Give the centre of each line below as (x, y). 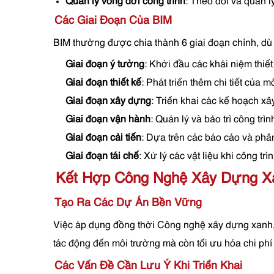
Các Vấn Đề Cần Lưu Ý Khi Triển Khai (148, 266)
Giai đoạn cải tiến (103, 138)
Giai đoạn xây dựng (108, 102)
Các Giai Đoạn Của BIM (113, 21)
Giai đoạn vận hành (108, 120)
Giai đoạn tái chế (102, 157)
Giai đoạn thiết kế (103, 83)
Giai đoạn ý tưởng (105, 65)
